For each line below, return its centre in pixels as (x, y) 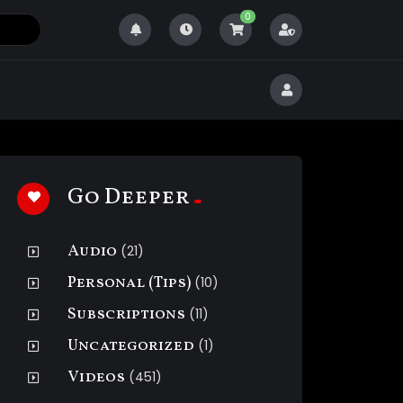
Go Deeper (129, 197)
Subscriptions (127, 314)
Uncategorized (131, 346)
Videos (97, 377)
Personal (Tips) (130, 283)
